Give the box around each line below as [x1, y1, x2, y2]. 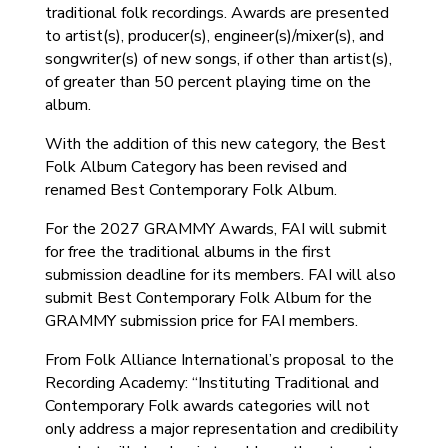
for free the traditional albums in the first [44, 241, 331, 263]
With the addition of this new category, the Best [44, 133, 386, 155]
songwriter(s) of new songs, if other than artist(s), [44, 48, 392, 70]
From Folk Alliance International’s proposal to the [44, 349, 394, 371]
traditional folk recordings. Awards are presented [44, 2, 389, 24]
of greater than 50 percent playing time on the [44, 71, 371, 93]
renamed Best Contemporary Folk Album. [44, 179, 337, 201]
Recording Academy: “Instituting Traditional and [44, 372, 379, 394]
